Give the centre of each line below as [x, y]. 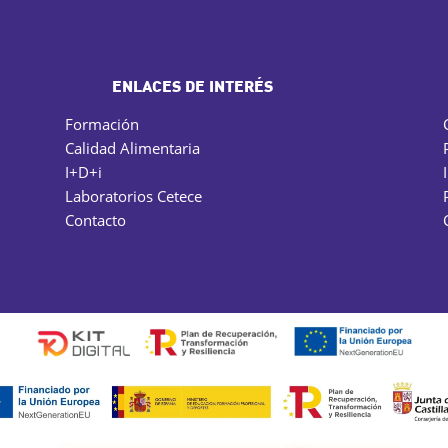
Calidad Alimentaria [132, 148]
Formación [101, 124]
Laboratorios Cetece [133, 196]
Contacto [95, 220]
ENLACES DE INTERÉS [192, 86]
